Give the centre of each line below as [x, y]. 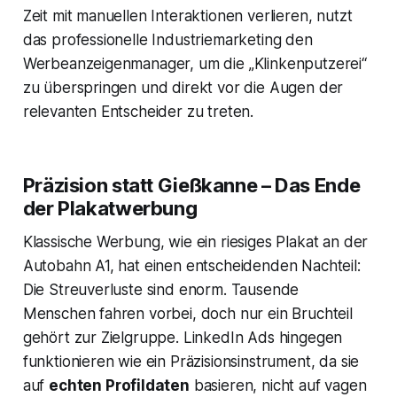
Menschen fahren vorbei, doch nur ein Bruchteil [187, 314]
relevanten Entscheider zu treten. [138, 112]
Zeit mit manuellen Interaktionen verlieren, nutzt [187, 16]
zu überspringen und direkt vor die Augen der [183, 88]
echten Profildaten [119, 386]
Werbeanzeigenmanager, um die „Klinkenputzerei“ [195, 64]
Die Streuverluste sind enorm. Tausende [161, 290]
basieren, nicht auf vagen [278, 386]
